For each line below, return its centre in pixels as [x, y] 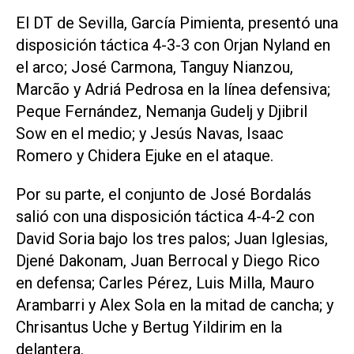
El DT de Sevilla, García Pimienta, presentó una [177, 23]
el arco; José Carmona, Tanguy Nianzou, [154, 68]
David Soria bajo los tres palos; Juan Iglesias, [172, 239]
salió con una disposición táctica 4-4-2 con [165, 217]
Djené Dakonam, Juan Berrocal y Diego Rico [168, 261]
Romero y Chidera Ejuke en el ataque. [145, 156]
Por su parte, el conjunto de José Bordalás [164, 195]
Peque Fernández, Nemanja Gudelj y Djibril [162, 112]
